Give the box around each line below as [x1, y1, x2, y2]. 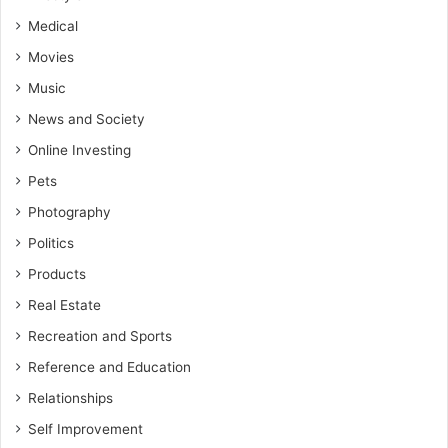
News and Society [28, 111, 145, 127]
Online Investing [28, 142, 131, 158]
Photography [28, 204, 111, 220]
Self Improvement [28, 421, 143, 437]
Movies [28, 49, 74, 65]
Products [28, 266, 86, 282]
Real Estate [28, 297, 101, 313]
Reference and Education [28, 359, 191, 375]
